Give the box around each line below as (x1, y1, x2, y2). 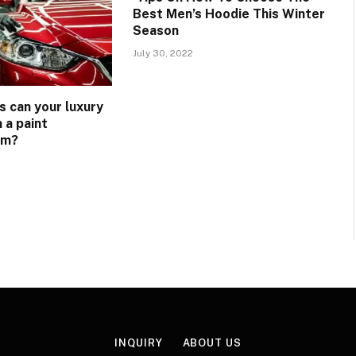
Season (132, 22, 179, 38)
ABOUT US (182, 336, 242, 349)
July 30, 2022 (132, 47, 193, 59)
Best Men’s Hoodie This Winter (132, 6, 325, 21)
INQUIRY (114, 336, 163, 349)
